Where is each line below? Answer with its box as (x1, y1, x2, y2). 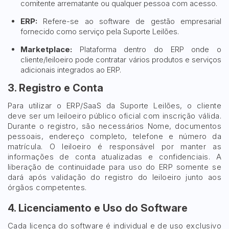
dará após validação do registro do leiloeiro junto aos (8, 172, 221, 182)
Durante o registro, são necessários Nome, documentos (8, 121, 221, 131)
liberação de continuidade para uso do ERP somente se (8, 162, 221, 172)
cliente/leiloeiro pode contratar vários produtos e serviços (20, 55, 221, 64)
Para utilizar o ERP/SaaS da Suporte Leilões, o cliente (8, 101, 221, 110)
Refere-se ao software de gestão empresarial (37, 16, 221, 26)
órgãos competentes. (8, 182, 87, 192)
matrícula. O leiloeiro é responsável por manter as (8, 142, 221, 151)
